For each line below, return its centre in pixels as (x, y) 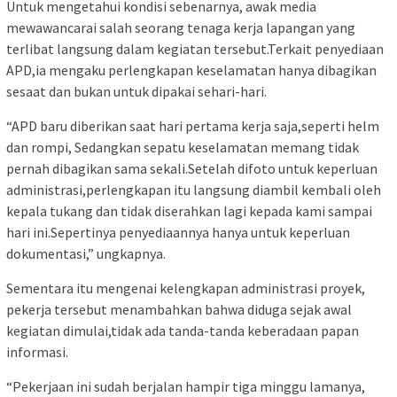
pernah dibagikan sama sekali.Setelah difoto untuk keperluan (192, 168)
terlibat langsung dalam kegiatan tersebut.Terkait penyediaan (195, 48)
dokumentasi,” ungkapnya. (86, 253)
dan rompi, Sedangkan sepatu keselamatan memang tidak (183, 147)
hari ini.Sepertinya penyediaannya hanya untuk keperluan (178, 232)
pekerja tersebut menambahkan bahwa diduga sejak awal (179, 309)
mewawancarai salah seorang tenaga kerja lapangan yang (181, 27)
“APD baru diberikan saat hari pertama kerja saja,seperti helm (193, 125)
